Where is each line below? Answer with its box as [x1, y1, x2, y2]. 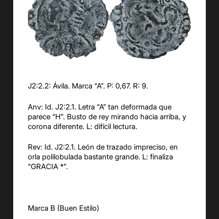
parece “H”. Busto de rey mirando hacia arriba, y [27, 111, 186, 121]
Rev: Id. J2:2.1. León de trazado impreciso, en [27, 142, 178, 152]
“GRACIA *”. [27, 162, 68, 172]
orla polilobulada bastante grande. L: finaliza [27, 152, 173, 162]
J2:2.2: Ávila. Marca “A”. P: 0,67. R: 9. [27, 81, 148, 91]
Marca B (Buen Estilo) [27, 203, 99, 213]
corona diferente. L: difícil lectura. [27, 121, 137, 131]
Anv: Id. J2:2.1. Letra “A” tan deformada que [27, 102, 172, 111]
